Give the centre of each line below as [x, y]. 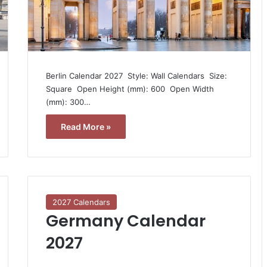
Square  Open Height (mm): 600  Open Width [130, 89]
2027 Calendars [81, 202]
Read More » [86, 126]
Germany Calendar [125, 221]
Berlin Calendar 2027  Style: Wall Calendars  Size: [136, 75]
